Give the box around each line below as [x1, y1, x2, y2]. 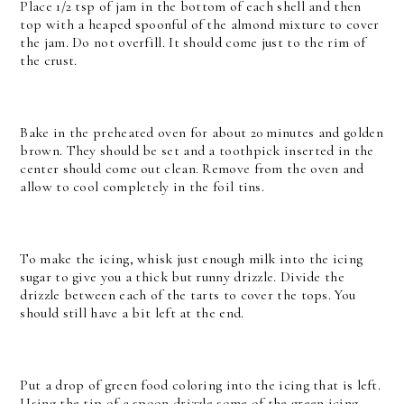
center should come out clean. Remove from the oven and [20, 159, 364, 178]
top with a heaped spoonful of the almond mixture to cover [20, 14, 380, 33]
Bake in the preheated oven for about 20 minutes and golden [20, 123, 383, 142]
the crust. [20, 50, 78, 69]
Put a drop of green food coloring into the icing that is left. [20, 375, 381, 394]
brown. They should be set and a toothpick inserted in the [20, 141, 374, 160]
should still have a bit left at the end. [20, 303, 244, 322]
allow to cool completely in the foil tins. [20, 177, 265, 196]
